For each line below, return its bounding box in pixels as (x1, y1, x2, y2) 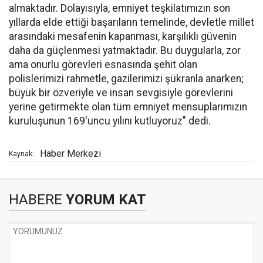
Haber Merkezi (40, 147, 101, 159)
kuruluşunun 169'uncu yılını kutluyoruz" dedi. (9, 114, 211, 127)
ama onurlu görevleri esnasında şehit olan (9, 58, 197, 70)
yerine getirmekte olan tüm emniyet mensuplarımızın (9, 100, 247, 113)
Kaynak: (9, 149, 34, 158)
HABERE (9, 191, 62, 208)
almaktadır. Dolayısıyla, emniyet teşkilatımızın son (9, 2, 230, 14)
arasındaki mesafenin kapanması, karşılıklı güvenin (9, 30, 237, 42)
